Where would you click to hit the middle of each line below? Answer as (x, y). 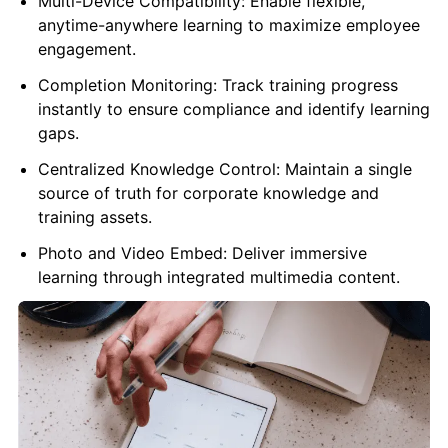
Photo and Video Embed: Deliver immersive (202, 253)
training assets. (94, 217)
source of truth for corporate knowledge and (208, 193)
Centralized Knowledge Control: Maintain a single (224, 169)
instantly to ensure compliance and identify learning (233, 109)
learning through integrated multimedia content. (218, 277)
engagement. (86, 49)
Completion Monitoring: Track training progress (217, 85)
